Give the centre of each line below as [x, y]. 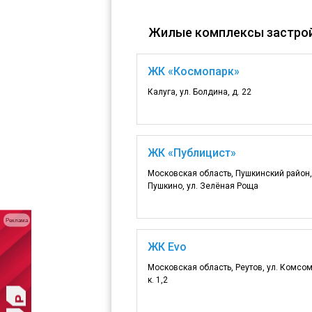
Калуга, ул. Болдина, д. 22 [200, 92]
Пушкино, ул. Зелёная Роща [203, 186]
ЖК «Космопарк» [194, 71]
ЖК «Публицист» [192, 153]
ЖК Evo [167, 247]
